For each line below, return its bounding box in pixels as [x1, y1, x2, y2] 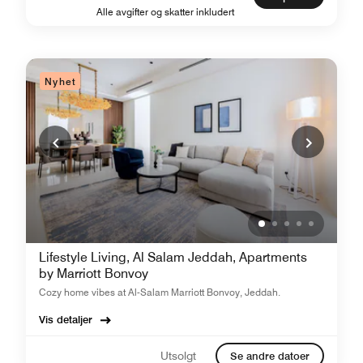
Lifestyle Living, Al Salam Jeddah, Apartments [39, 250, 307, 265]
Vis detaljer [39, 313, 92, 326]
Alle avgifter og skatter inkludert [96, 6, 234, 18]
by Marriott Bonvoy [39, 266, 148, 281]
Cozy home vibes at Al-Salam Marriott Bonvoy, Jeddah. [39, 286, 280, 298]
